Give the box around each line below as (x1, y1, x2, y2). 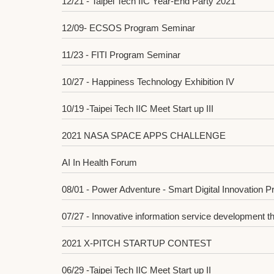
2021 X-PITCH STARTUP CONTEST (62, 237, 212, 248)
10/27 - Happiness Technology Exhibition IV (62, 76, 234, 87)
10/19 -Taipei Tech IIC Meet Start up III (62, 103, 213, 114)
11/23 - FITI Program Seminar (62, 49, 180, 60)
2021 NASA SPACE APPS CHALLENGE (62, 130, 226, 141)
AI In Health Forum (62, 157, 137, 168)
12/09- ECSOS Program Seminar (62, 22, 195, 33)
